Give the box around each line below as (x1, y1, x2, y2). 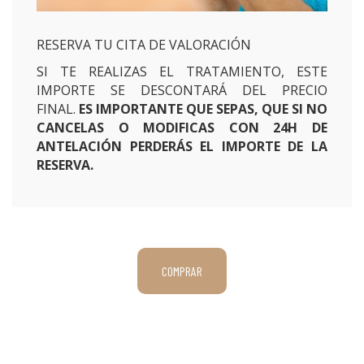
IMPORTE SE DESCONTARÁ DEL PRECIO (37, 81, 327, 99)
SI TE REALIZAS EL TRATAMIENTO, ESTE (37, 63, 327, 80)
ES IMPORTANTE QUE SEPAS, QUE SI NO (79, 100, 327, 118)
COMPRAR (162, 263, 202, 279)
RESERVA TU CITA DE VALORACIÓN (37, 36, 251, 54)
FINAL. (37, 100, 79, 118)
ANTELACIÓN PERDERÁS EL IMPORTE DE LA (37, 137, 327, 155)
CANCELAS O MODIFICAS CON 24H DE (37, 119, 327, 136)
